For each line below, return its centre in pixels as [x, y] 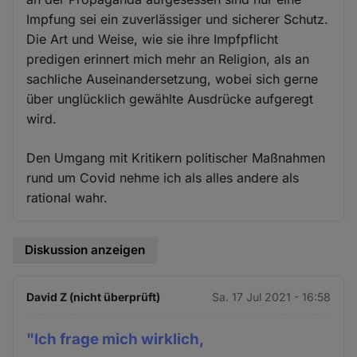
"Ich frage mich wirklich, [116, 339]
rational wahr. [67, 198]
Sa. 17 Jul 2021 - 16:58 [271, 297]
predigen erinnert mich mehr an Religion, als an [168, 59]
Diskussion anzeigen [85, 250]
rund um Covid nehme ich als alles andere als [163, 178]
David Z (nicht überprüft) [94, 297]
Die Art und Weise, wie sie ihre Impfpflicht [153, 39]
